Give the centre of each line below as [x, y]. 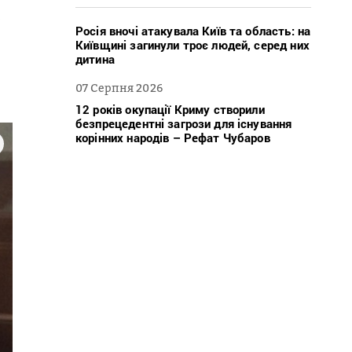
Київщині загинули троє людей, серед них [192, 44]
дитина [95, 59]
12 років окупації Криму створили [170, 109]
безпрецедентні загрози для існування [184, 123]
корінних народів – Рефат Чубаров [173, 137]
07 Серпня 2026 [119, 87]
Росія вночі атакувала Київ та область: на [193, 30]
